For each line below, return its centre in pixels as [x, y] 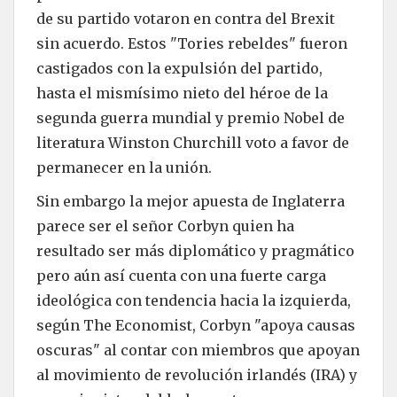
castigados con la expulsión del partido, [179, 68]
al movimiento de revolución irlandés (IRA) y [197, 374]
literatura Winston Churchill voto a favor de [193, 142]
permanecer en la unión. [124, 167]
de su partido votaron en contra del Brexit [186, 18]
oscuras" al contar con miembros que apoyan [198, 350]
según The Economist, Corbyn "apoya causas [196, 325]
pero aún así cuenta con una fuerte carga [181, 275]
